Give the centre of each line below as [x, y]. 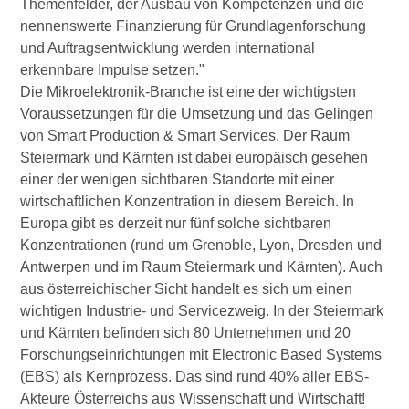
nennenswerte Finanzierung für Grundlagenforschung [194, 26]
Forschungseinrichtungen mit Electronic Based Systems [201, 355]
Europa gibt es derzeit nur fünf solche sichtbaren [176, 224]
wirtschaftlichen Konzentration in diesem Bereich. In [188, 202]
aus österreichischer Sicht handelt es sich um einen [187, 289]
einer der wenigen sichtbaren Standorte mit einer [178, 180]
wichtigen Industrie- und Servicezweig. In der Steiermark [202, 311]
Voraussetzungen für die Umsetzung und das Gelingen [197, 114]
